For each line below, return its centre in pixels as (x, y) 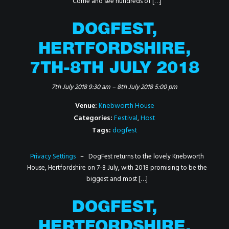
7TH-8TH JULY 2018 (114, 70)
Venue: (86, 106)
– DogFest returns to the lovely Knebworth (140, 157)
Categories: (93, 118)
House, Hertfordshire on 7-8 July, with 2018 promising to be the (117, 168)
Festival (126, 118)
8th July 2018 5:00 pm (147, 87)
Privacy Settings (53, 157)
